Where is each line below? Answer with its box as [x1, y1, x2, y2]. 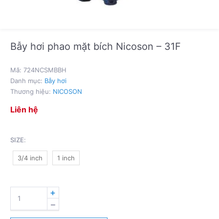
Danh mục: [10, 76, 44, 85]
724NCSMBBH [23, 66, 66, 74]
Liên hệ [10, 104, 38, 114]
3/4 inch [18, 153, 43, 162]
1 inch [57, 153, 75, 162]
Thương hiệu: [10, 87, 53, 95]
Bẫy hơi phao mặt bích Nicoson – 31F [10, 40, 181, 52]
